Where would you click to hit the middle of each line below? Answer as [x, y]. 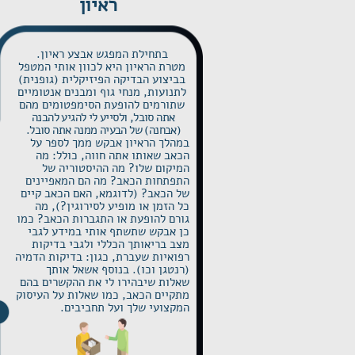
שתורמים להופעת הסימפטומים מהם [102, 105]
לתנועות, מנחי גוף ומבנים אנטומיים [102, 92]
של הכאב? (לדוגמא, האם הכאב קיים [105, 193]
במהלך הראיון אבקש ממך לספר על [110, 143]
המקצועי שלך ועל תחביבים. [123, 307]
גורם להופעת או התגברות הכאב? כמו [103, 219]
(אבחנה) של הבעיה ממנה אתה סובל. [103, 130]
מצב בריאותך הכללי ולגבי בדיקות [111, 244]
